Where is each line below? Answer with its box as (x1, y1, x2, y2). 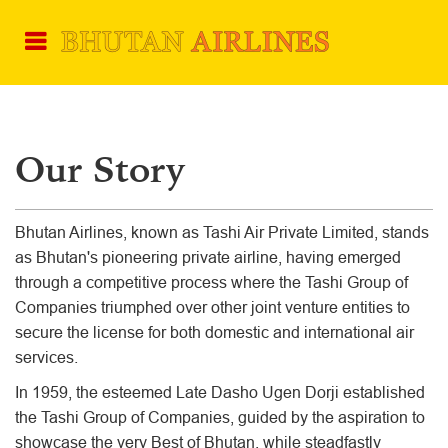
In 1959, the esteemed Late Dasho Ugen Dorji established (15, 384, 425, 401)
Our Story (15, 147, 185, 191)
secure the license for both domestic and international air (15, 324, 414, 341)
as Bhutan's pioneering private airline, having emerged (15, 249, 401, 266)
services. (15, 349, 78, 366)
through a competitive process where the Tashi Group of (15, 274, 408, 291)
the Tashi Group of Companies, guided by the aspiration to (15, 409, 425, 426)
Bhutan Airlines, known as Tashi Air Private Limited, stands (15, 224, 429, 241)
